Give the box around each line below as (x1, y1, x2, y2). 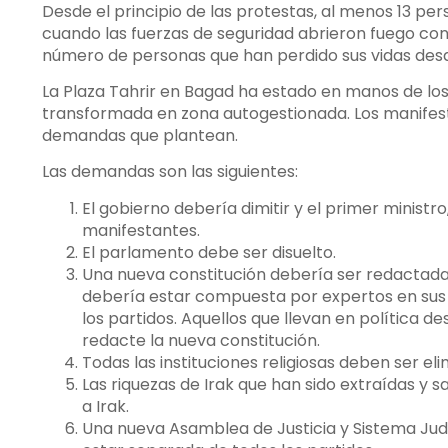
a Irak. (82, 394, 129, 418)
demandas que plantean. (42, 123, 238, 147)
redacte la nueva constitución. (82, 328, 320, 352)
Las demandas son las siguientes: (42, 160, 298, 184)
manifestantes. (82, 218, 200, 242)
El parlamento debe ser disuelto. (82, 240, 336, 264)
